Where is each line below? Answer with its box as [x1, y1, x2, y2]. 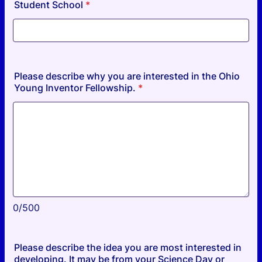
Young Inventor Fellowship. [14, 82, 136, 94]
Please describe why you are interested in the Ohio [14, 70, 240, 82]
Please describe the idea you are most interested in [14, 242, 242, 253]
